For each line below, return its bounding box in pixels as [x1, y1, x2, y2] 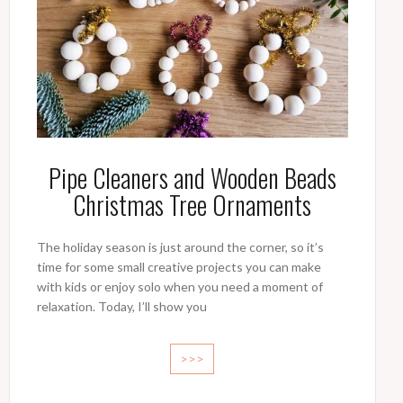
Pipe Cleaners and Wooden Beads [48, 159, 336, 197]
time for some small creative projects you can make [36, 259, 321, 275]
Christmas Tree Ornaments [73, 186, 312, 224]
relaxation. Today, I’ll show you [36, 299, 207, 315]
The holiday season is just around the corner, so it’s [36, 239, 324, 255]
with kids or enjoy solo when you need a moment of [36, 279, 323, 295]
